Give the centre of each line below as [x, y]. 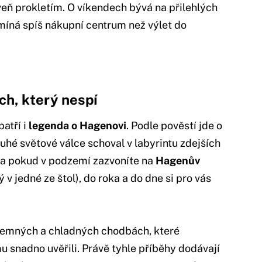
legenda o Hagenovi [77, 125]
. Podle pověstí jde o [174, 125]
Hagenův [178, 160]
